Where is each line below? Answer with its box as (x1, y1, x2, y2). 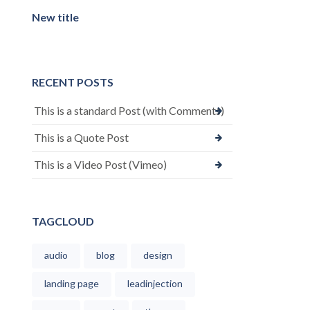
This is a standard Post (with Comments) (34, 103, 224, 117)
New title (32, 10, 79, 24)
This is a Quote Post (34, 130, 129, 144)
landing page (44, 277, 99, 289)
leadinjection (127, 277, 183, 289)
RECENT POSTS (32, 75, 113, 89)
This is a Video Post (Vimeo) (34, 157, 167, 171)
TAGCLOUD (32, 214, 94, 228)
